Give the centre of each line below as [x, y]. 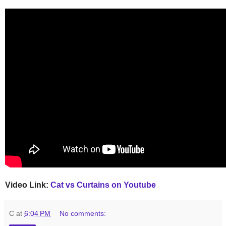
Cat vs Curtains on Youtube [103, 185]
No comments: [83, 213]
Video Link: [28, 185]
